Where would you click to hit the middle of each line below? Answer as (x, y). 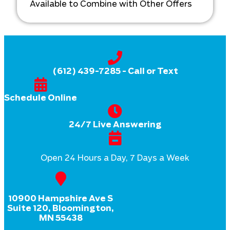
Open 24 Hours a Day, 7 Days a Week (115, 158)
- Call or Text (149, 71)
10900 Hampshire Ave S (61, 198)
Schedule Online (41, 98)
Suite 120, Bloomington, (61, 208)
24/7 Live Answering (115, 124)
